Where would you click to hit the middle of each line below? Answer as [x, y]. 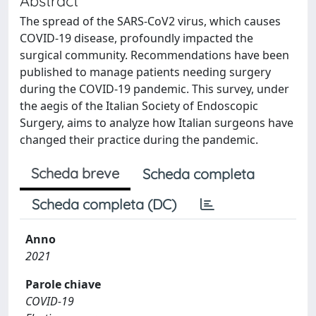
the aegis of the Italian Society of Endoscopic [139, 106]
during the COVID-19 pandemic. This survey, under [154, 89]
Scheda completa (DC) [104, 204]
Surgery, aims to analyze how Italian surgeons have [157, 123]
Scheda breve [75, 173]
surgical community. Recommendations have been [154, 55]
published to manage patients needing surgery [145, 72]
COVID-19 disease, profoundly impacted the [136, 38]
